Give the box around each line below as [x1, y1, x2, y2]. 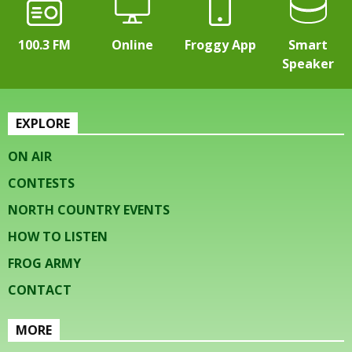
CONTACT [8, 281, 71, 299]
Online [111, 36, 153, 54]
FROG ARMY [8, 255, 81, 273]
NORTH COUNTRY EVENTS [8, 201, 170, 219]
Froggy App [184, 36, 256, 54]
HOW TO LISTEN [8, 228, 108, 246]
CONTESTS [8, 174, 75, 192]
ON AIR [8, 148, 52, 166]
